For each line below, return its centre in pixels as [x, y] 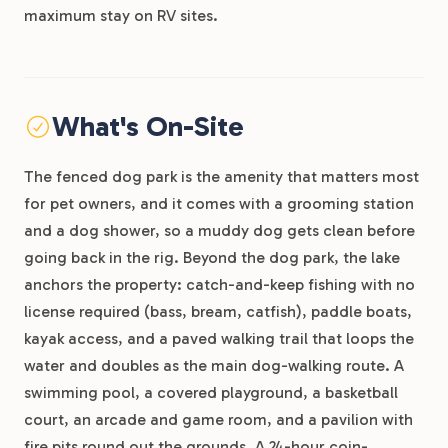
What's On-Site [147, 126]
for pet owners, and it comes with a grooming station [219, 203]
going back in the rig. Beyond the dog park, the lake [212, 257]
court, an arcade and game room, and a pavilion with [218, 419]
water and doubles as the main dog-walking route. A [214, 365]
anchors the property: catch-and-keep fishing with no [219, 284]
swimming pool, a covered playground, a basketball [211, 392]
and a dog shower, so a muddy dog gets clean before [219, 230]
